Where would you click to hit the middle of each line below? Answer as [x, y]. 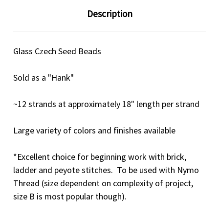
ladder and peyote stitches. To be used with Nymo [106, 170]
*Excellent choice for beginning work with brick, [100, 156]
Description [109, 13]
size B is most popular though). [70, 196]
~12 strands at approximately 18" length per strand [106, 104]
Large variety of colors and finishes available [94, 130]
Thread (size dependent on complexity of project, [103, 183]
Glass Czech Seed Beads [58, 51]
